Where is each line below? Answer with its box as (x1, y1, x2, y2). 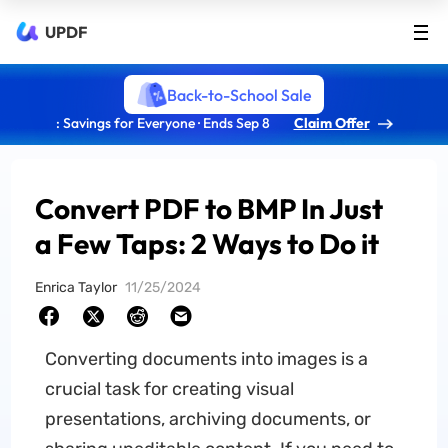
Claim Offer (293, 114, 370, 132)
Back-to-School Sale (166, 84, 312, 105)
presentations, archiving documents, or (44, 408, 371, 430)
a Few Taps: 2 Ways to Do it (35, 226, 380, 261)
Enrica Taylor (35, 279, 118, 296)
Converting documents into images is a (44, 348, 368, 370)
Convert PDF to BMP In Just (35, 191, 384, 226)
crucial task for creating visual (44, 378, 294, 400)
